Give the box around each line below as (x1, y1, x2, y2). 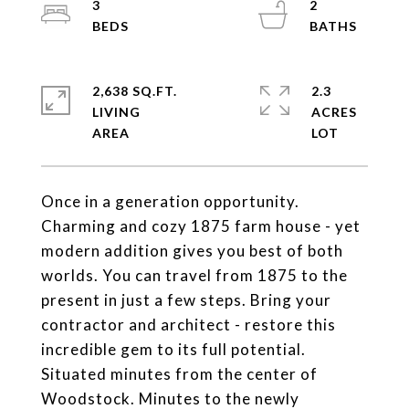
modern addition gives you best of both (41, 240, 343, 260)
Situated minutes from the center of (41, 363, 318, 383)
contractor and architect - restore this (41, 314, 336, 334)
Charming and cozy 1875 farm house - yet (41, 215, 361, 236)
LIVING (92, 103, 141, 120)
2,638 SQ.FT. (92, 82, 177, 99)
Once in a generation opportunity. (41, 191, 299, 211)
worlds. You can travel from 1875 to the (41, 265, 348, 285)
